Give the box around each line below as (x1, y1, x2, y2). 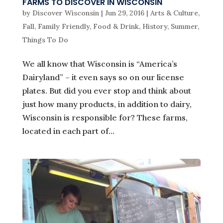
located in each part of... (22, 126, 114, 136)
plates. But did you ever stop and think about (22, 86, 191, 96)
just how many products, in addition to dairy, (22, 99, 192, 110)
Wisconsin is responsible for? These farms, (22, 112, 188, 123)
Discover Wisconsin (32, 8, 99, 18)
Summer (170, 22, 198, 31)
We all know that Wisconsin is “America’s (22, 59, 177, 69)
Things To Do (22, 35, 68, 45)
